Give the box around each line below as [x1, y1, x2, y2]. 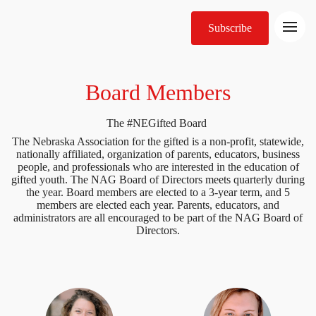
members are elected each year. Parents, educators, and [37, 198, 279, 211]
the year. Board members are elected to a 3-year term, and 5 [26, 186, 290, 198]
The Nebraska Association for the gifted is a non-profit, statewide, [12, 135, 304, 147]
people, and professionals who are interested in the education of [17, 160, 299, 173]
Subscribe [208, 22, 252, 34]
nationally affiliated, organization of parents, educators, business [16, 147, 300, 160]
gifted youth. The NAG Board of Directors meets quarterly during [11, 173, 305, 186]
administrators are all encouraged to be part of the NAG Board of [13, 211, 303, 224]
